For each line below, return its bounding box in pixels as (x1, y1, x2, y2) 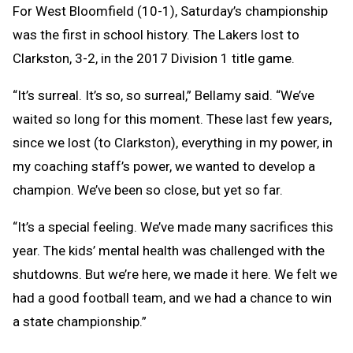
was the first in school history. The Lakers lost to (13, 26, 299, 43)
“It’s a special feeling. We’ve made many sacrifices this (13, 218, 333, 235)
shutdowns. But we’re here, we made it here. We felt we (13, 266, 337, 282)
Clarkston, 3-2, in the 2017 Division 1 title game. (13, 50, 295, 66)
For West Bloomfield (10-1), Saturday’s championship (13, 2, 328, 19)
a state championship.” (13, 313, 147, 329)
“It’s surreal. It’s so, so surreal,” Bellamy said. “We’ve (13, 87, 314, 103)
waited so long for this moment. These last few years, (13, 110, 332, 127)
